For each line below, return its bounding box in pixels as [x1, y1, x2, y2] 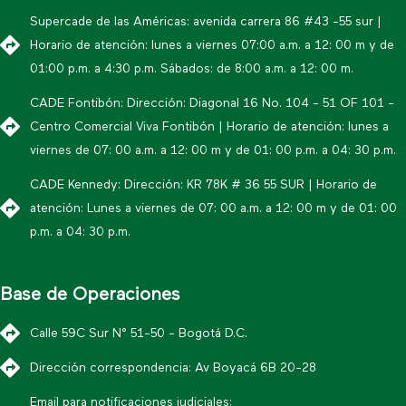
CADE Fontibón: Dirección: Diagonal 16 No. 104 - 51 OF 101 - [29, 97, 394, 110]
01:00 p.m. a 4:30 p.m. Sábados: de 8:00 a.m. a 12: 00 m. [29, 63, 353, 75]
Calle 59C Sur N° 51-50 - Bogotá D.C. [29, 327, 247, 340]
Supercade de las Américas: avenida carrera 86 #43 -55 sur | [29, 15, 382, 28]
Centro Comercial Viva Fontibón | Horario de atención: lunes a [29, 121, 389, 133]
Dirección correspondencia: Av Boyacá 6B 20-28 [29, 362, 316, 374]
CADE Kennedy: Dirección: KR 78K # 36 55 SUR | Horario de [29, 179, 377, 191]
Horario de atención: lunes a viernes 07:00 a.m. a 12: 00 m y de [29, 39, 394, 52]
